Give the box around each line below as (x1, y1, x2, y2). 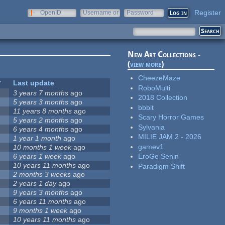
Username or (83, 9, 119, 16)
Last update (13, 79, 55, 87)
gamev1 (138, 142, 164, 151)
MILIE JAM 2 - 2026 (138, 133, 202, 141)
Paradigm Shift (138, 162, 185, 170)
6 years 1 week (13, 152, 62, 161)
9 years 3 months (13, 188, 69, 197)
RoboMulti (138, 83, 171, 92)
